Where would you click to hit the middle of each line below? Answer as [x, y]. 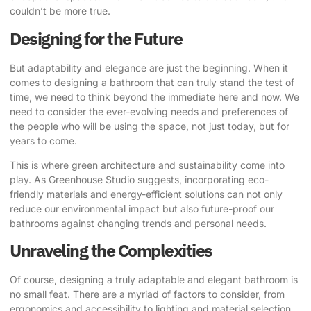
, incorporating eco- [224, 179]
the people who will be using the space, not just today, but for [150, 126]
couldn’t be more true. [60, 11]
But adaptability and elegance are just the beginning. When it [149, 67]
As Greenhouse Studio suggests [107, 179]
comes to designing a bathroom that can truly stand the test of [152, 82]
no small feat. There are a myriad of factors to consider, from [147, 294]
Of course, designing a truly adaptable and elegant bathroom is [154, 280]
